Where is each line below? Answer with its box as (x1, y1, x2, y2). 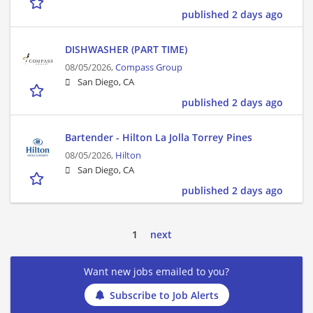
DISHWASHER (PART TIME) (65, 43, 187, 57)
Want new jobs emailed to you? (84, 265, 229, 279)
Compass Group (115, 61, 182, 74)
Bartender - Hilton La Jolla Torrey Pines (65, 131, 252, 145)
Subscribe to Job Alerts (109, 288, 219, 302)
